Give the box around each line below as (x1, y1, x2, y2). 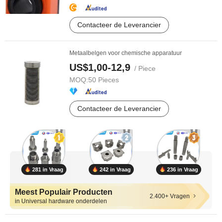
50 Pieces (88, 76, 119, 84)
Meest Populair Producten (15, 188, 112, 196)
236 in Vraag (166, 166, 198, 172)
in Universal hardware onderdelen (15, 198, 107, 205)
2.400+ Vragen (150, 193, 190, 200)
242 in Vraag (99, 166, 131, 172)
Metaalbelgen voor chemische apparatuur (69, 50, 182, 56)
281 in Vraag (32, 166, 63, 172)
